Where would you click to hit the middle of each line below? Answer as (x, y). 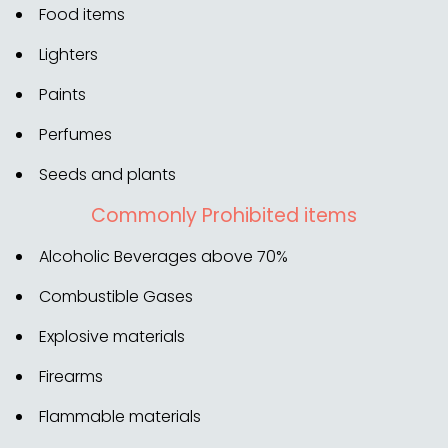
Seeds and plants (107, 175)
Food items (82, 15)
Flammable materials (120, 417)
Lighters (68, 55)
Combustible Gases (116, 297)
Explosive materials (112, 337)
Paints (62, 95)
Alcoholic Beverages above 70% (163, 257)
